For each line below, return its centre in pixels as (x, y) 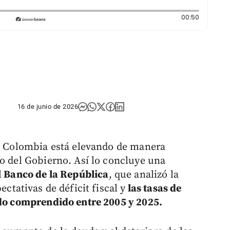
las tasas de (154, 189)
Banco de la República (55, 175)
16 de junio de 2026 (48, 107)
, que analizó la (143, 175)
